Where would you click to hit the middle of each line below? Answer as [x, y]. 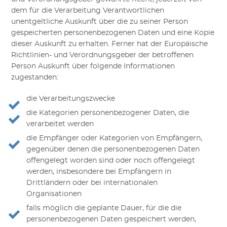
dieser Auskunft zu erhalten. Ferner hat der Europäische [110, 44]
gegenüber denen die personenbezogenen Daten [113, 150]
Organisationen [54, 194]
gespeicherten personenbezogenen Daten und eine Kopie [113, 33]
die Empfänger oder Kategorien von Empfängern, [115, 139]
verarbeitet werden [60, 124]
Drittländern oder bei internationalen [92, 183]
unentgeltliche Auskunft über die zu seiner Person [100, 22]
